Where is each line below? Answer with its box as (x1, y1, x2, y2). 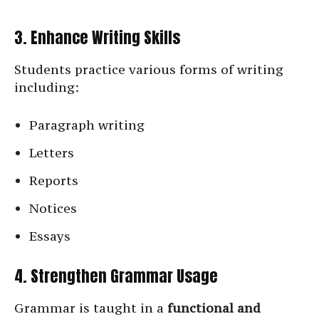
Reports (29, 172, 78, 189)
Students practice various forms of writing (14, 61, 283, 78)
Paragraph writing (29, 117, 145, 134)
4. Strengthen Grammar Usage (14, 264, 218, 288)
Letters (29, 145, 74, 162)
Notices (29, 200, 77, 217)
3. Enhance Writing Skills (14, 26, 180, 50)
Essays (29, 228, 70, 245)
